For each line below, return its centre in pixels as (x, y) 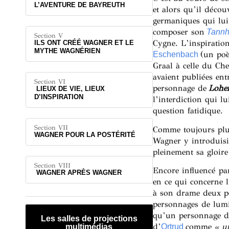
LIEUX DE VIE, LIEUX (70, 88)
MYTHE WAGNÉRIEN (67, 51)
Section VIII (52, 165)
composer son (179, 32)
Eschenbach (175, 55)
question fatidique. (188, 111)
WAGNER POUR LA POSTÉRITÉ (85, 134)
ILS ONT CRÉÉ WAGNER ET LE (84, 42)
